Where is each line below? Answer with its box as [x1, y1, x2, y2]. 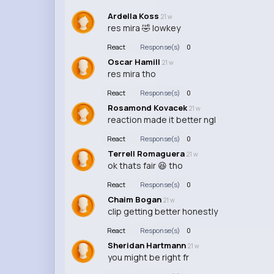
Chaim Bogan [107, 193, 163, 205]
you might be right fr [107, 251, 189, 263]
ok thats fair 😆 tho [107, 159, 183, 171]
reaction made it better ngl [107, 113, 216, 125]
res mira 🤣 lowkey [107, 21, 180, 34]
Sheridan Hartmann [107, 239, 188, 251]
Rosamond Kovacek [107, 102, 189, 113]
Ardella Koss [107, 10, 161, 21]
